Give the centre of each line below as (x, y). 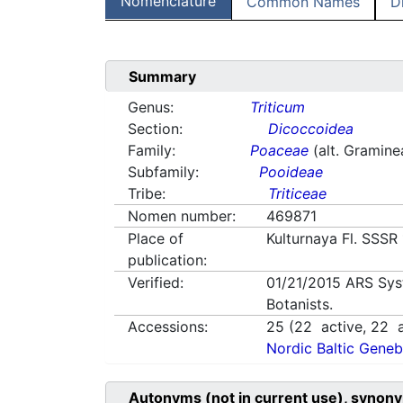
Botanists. (300, 304)
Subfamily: (163, 172)
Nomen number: (182, 216)
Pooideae (291, 172)
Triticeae (298, 194)
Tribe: (147, 194)
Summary (162, 77)
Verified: (156, 283)
